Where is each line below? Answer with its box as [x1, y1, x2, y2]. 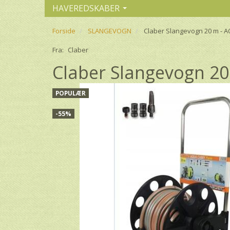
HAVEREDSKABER [52, 2, 120, 14]
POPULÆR [55, 88, 86, 97]
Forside [52, 26, 75, 35]
